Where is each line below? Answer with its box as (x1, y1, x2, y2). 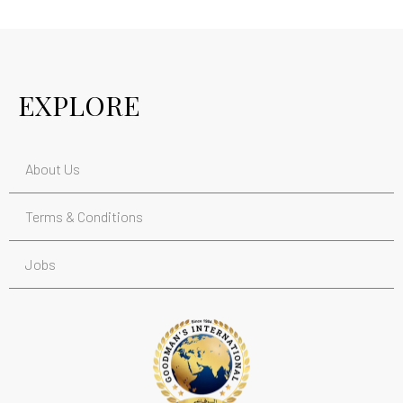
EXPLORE (18, 86, 140, 123)
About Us (25, 159, 80, 177)
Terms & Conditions (25, 207, 143, 225)
